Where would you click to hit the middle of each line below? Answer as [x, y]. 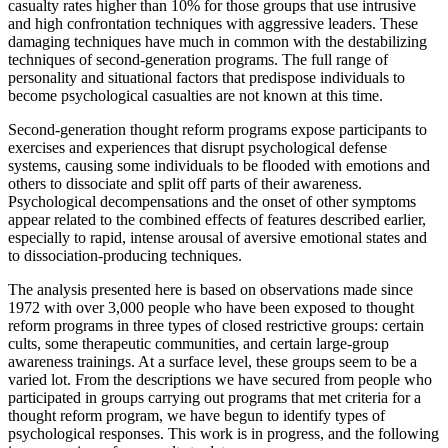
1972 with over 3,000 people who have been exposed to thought [211, 307]
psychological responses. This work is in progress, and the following [223, 433]
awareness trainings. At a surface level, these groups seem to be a [212, 361]
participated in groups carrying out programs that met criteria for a [214, 397]
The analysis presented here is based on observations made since [210, 289]
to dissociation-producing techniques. [125, 255]
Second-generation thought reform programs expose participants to [217, 129]
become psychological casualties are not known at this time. [195, 95]
